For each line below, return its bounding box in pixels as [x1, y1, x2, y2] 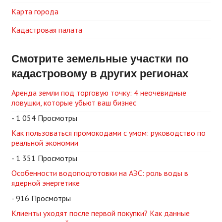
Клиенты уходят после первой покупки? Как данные [11, 208, 190, 219]
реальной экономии [11, 138, 78, 148]
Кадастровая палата [11, 25, 82, 35]
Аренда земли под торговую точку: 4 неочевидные [11, 88, 186, 98]
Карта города [11, 6, 58, 17]
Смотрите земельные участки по [11, 50, 188, 67]
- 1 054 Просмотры [11, 113, 77, 123]
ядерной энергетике [11, 178, 80, 188]
